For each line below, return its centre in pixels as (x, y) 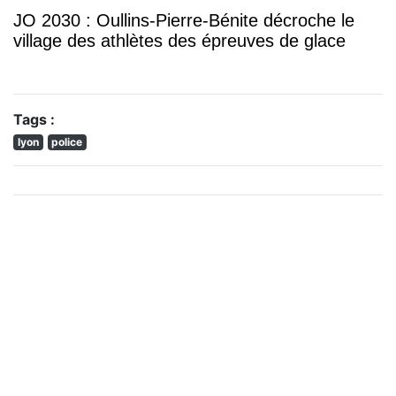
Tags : (34, 119)
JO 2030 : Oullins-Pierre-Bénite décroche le (184, 20)
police (67, 141)
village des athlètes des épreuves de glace (179, 40)
